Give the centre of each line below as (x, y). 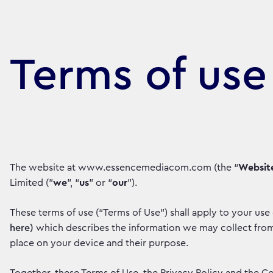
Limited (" (31, 183)
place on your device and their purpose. (99, 243)
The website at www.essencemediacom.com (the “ (124, 168)
